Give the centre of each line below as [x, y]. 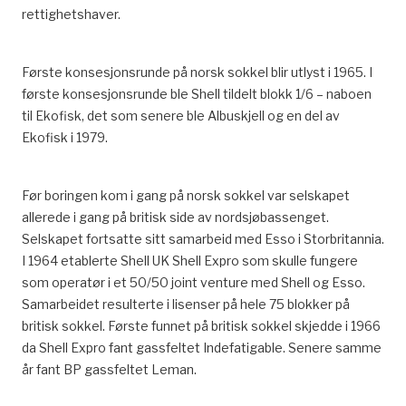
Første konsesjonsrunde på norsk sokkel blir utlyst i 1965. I [197, 72]
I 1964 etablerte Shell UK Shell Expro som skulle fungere [190, 261]
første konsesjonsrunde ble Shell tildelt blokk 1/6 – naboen [197, 94]
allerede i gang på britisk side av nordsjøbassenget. [175, 217]
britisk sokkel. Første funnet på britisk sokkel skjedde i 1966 [201, 326]
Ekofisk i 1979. [65, 137]
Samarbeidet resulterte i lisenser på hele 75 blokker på [186, 304]
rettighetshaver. [71, 14]
